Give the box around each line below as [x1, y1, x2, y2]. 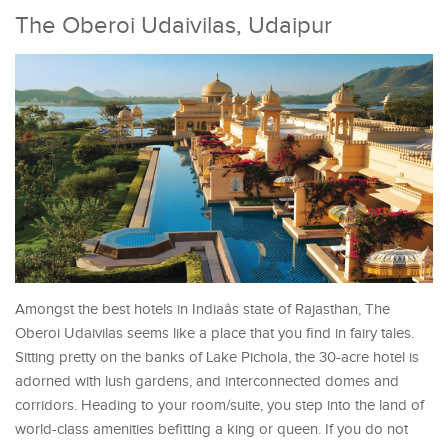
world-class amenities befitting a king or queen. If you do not [15, 420, 408, 438]
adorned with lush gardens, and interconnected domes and [15, 372, 399, 390]
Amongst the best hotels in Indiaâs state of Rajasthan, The [15, 300, 390, 318]
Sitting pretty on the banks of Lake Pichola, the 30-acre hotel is [15, 348, 419, 366]
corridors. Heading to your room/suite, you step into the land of [15, 396, 424, 414]
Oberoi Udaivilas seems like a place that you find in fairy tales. [15, 324, 414, 342]
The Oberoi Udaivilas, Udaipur [15, 12, 332, 40]
